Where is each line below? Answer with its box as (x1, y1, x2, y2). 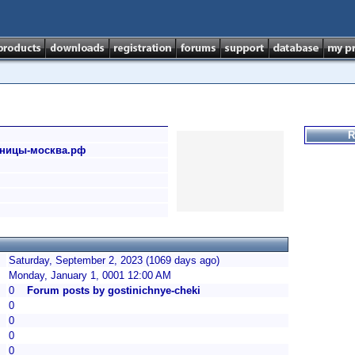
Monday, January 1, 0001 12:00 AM (9, 269, 171, 281)
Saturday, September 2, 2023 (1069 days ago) (9, 254, 219, 266)
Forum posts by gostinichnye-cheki (27, 284, 200, 296)
